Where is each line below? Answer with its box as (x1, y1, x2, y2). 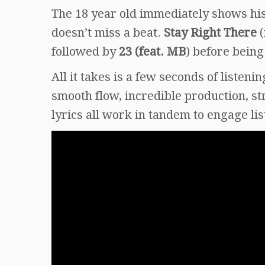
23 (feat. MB (119, 44, 186, 59)
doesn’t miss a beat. (51, 25, 164, 40)
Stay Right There (164, 25, 257, 40)
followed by (51, 44, 119, 59)
